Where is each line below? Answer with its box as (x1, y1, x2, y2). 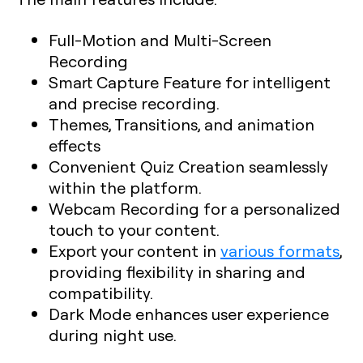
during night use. (49, 324, 177, 345)
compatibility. (49, 282, 153, 303)
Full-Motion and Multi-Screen (49, 29, 271, 50)
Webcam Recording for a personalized (49, 198, 340, 219)
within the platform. (49, 177, 202, 198)
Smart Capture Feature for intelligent (49, 71, 331, 92)
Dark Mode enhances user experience (49, 303, 329, 324)
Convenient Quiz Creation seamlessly (49, 156, 328, 177)
